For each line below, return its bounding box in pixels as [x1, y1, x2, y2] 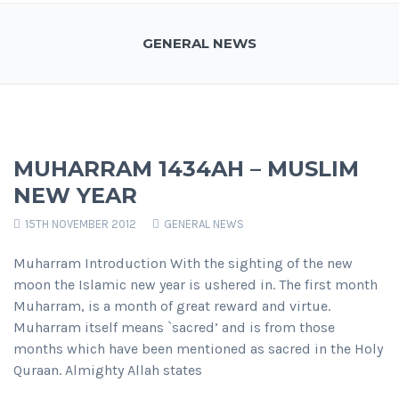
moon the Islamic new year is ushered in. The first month [13, 276, 378, 294]
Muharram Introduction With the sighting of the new [13, 255, 353, 273]
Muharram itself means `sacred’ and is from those [13, 319, 335, 337]
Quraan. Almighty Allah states [13, 362, 202, 379]
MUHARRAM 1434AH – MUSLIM [13, 156, 359, 183]
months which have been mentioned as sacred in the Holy [13, 340, 383, 358]
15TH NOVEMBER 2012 [22, 217, 136, 232]
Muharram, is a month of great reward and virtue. [13, 297, 330, 315]
